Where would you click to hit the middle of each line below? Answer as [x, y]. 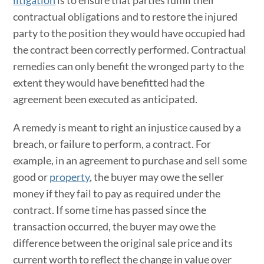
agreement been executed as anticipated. [105, 99]
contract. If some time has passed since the [110, 209]
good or [32, 176]
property [70, 176]
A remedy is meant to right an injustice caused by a [127, 127]
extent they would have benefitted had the [109, 82]
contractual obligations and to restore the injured [126, 16]
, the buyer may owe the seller [157, 176]
